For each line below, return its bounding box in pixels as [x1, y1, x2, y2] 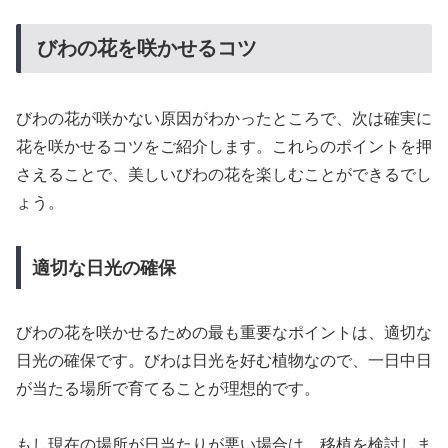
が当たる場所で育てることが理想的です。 [16, 379, 320, 397]
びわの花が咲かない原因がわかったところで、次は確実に [16, 110, 432, 128]
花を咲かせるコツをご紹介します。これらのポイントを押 [16, 138, 432, 156]
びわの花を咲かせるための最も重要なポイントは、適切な [16, 323, 432, 341]
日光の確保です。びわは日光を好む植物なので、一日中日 [16, 351, 432, 369]
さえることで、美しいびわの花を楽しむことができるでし [16, 166, 432, 184]
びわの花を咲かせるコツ [37, 36, 257, 59]
